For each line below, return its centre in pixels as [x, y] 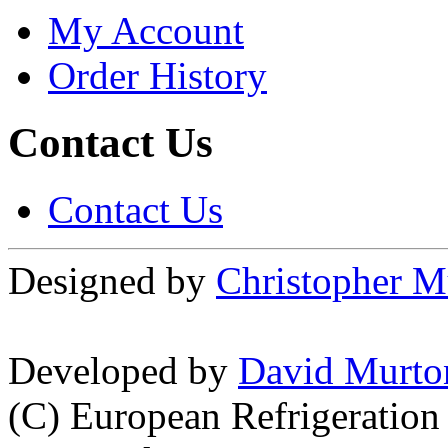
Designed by [112, 280]
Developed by [123, 370]
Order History [157, 75]
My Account [146, 30]
